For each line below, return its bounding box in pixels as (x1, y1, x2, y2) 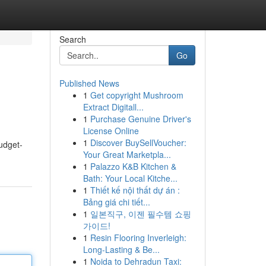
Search (59, 33, 86, 45)
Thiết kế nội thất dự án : (90, 184, 180, 196)
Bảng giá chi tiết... (83, 196, 150, 208)
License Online (83, 125, 139, 137)
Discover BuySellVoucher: (90, 137, 186, 148)
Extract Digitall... (83, 101, 144, 113)
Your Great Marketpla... (83, 148, 171, 160)
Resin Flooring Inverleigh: (90, 232, 186, 243)
